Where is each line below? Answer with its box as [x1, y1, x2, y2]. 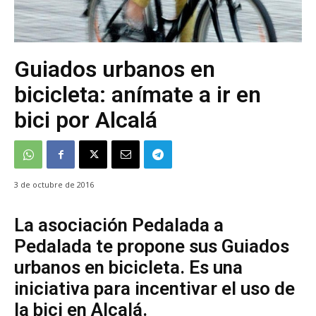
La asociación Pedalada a [14, 214, 224, 236]
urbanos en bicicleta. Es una [14, 257, 243, 279]
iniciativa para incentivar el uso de [14, 278, 295, 300]
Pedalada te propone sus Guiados [14, 236, 289, 257]
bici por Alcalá [14, 106, 157, 133]
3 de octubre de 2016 [14, 179, 94, 190]
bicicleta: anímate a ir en [14, 80, 261, 108]
